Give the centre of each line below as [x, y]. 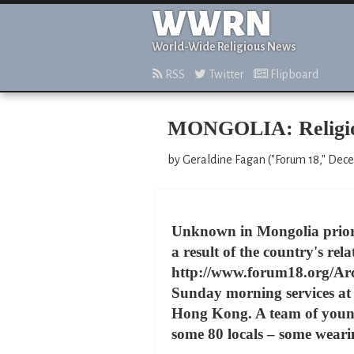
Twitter [225, 74]
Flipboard [293, 74]
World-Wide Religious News [224, 47]
